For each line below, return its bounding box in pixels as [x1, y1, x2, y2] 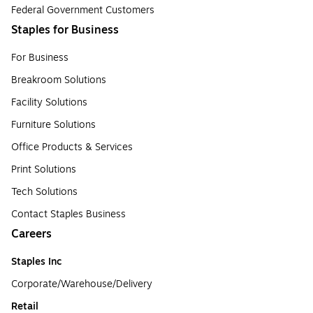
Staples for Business [11, 21, 119, 38]
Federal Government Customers [11, 2, 154, 17]
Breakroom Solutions [11, 72, 106, 87]
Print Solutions [11, 161, 76, 177]
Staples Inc [11, 254, 61, 269]
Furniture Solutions [11, 117, 96, 132]
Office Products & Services [11, 139, 133, 154]
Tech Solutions [11, 184, 78, 199]
